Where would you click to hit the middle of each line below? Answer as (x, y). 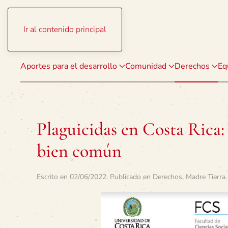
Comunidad (146, 66)
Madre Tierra (206, 177)
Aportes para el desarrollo (69, 66)
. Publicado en (130, 177)
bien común (79, 151)
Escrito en (53, 177)
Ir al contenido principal (65, 30)
